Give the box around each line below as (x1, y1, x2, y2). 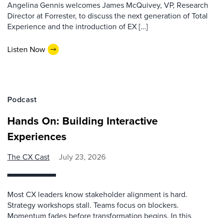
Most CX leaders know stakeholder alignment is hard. (7, 188, 187, 200)
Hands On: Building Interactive (7, 112, 158, 128)
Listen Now (7, 44, 45, 55)
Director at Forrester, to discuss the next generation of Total (7, 10, 208, 21)
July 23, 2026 (59, 151, 106, 162)
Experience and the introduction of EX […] (7, 20, 148, 32)
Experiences (7, 128, 67, 144)
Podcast (7, 93, 37, 105)
